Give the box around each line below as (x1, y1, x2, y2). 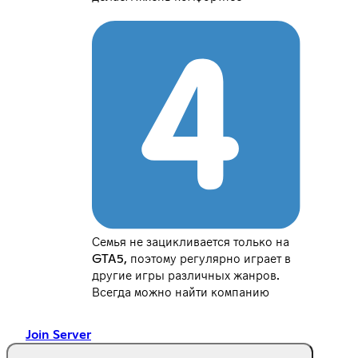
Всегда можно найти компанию (92, 285, 270, 299)
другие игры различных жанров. (92, 268, 280, 282)
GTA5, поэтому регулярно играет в (92, 252, 292, 265)
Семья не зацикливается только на (92, 235, 290, 249)
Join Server (26, 328, 91, 341)
